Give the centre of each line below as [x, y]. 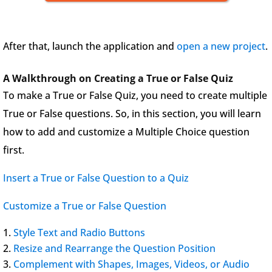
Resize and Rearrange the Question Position [114, 248]
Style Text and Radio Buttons [79, 232]
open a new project [221, 46]
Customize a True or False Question [85, 206]
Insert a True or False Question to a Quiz [96, 178]
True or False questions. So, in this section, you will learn [132, 113]
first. [14, 150]
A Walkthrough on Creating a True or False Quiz [118, 78]
